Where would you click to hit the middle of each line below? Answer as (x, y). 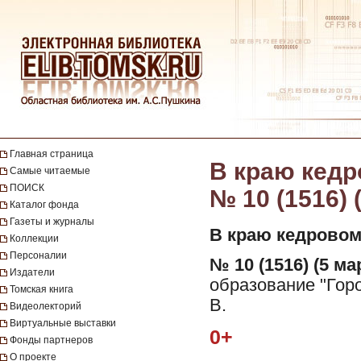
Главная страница (52, 154)
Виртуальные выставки (63, 323)
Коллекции (34, 239)
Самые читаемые (50, 171)
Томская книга (41, 289)
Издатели (32, 272)
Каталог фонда (44, 205)
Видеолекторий (46, 306)
